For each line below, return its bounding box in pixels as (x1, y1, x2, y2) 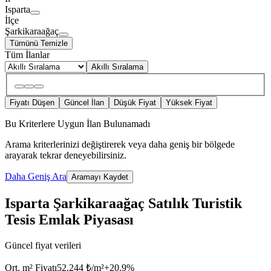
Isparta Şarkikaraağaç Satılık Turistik (5, 195, 242, 211)
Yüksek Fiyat (166, 98, 212, 108)
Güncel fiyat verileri (5, 240, 81, 250)
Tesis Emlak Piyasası (5, 211, 134, 227)
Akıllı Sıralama (91, 62, 143, 72)
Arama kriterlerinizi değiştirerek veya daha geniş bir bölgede (5, 139, 235, 150)
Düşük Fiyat (114, 98, 156, 108)
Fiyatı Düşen (10, 98, 54, 108)
